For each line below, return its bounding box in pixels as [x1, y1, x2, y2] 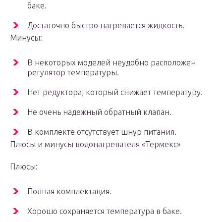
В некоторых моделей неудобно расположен [27, 58, 196, 67]
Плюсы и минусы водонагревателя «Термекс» [10, 140, 180, 149]
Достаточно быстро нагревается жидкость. [27, 21, 184, 30]
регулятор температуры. [27, 68, 119, 77]
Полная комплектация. [27, 187, 111, 196]
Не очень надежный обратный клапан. [27, 108, 171, 117]
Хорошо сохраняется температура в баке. [27, 207, 182, 216]
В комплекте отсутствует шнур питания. [27, 127, 176, 137]
